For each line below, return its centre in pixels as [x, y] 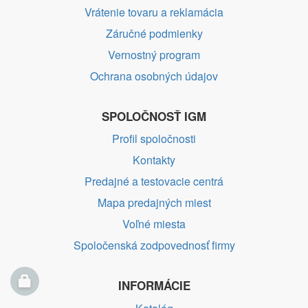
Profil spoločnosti [154, 139]
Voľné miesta [154, 224]
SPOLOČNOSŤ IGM [154, 116]
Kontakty [154, 160]
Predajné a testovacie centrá [154, 181]
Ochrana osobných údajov [154, 76]
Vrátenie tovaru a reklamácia [154, 12]
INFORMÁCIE [154, 286]
